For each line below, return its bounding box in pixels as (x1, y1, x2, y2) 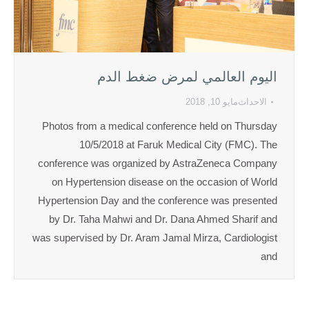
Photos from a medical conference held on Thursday (42, 120, 277, 132)
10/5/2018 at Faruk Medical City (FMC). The (79, 139, 277, 151)
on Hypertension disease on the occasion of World (52, 176, 277, 188)
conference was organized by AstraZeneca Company (38, 157, 277, 170)
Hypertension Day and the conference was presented (38, 195, 277, 207)
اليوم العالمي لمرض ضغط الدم (97, 69, 277, 85)
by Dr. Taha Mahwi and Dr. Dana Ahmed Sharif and (49, 213, 277, 226)
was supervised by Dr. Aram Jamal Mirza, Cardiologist (32, 232, 277, 244)
